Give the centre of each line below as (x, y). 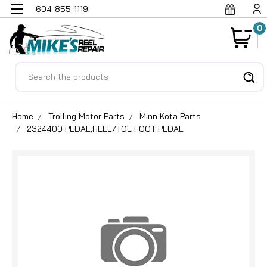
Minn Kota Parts (170, 116)
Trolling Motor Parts (86, 116)
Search (30, 69)
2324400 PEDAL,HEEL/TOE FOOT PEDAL (105, 128)
